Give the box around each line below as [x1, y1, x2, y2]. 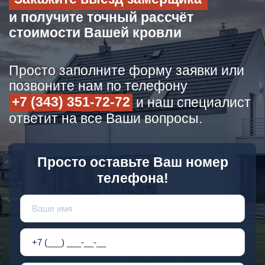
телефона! [96, 170, 169, 186]
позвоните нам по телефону [9, 78, 188, 93]
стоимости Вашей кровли [9, 25, 182, 40]
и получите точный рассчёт [9, 10, 193, 25]
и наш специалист [132, 95, 251, 110]
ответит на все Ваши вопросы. [9, 111, 202, 127]
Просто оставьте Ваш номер [37, 154, 228, 170]
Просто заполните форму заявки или [9, 63, 244, 78]
